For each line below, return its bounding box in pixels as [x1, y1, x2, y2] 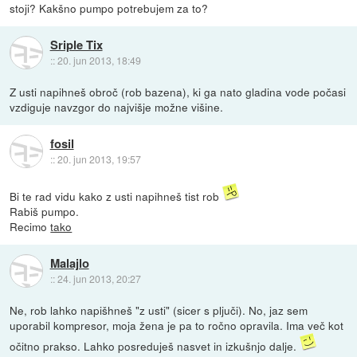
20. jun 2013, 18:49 [57, 53, 141, 67]
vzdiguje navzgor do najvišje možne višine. [10, 99, 224, 116]
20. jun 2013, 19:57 [57, 151, 141, 166]
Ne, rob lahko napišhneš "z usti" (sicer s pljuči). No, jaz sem [10, 302, 308, 319]
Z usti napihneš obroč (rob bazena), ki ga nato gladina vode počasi [10, 84, 347, 100]
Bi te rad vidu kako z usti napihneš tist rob [10, 188, 223, 205]
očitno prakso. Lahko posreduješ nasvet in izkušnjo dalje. [10, 338, 300, 355]
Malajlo [49, 253, 89, 272]
